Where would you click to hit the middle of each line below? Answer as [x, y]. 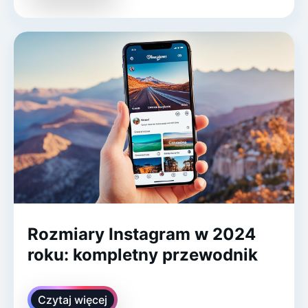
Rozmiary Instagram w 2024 [142, 234]
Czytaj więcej [73, 299]
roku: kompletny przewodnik [143, 254]
